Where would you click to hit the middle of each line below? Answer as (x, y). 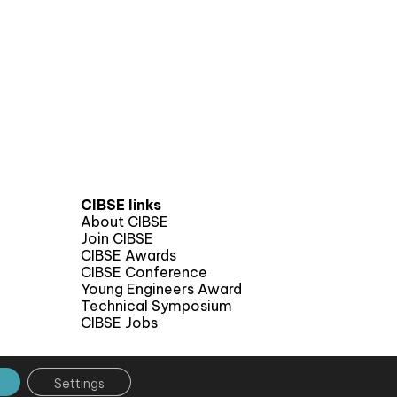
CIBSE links (121, 205)
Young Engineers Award (161, 289)
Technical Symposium (156, 306)
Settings (79, 384)
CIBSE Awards (128, 256)
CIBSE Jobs (119, 323)
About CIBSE (125, 222)
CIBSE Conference (144, 272)
